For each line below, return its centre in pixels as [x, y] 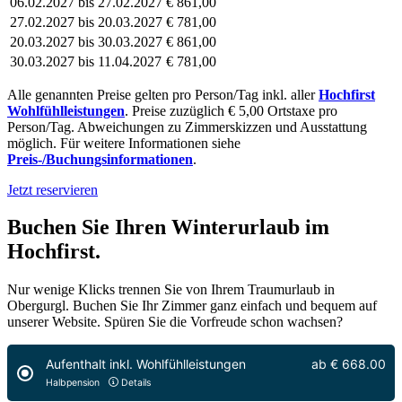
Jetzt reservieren [52, 189]
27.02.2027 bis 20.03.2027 [86, 22]
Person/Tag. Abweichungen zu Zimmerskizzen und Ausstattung [187, 127]
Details [135, 382]
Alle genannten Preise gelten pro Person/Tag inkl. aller [163, 94]
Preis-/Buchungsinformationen [100, 159]
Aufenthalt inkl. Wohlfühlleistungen [145, 363]
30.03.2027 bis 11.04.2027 [86, 61]
